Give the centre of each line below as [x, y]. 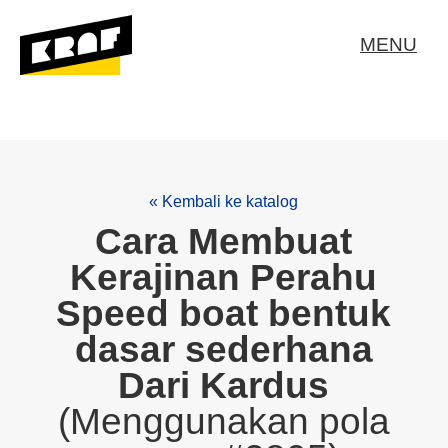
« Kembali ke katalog [224, 201]
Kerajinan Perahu [224, 277]
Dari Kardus [224, 385]
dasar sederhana [223, 349]
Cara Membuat [224, 241]
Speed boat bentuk [224, 313]
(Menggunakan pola [223, 421]
